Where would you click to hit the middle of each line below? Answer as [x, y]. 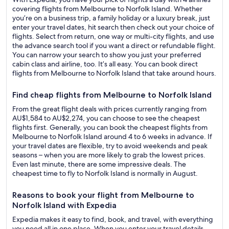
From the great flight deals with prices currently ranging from [109, 109]
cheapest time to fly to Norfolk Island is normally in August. [105, 173]
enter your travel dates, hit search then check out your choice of [113, 27]
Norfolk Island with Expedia [64, 205]
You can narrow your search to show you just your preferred [107, 55]
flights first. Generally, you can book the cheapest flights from [110, 127]
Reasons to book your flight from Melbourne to [103, 195]
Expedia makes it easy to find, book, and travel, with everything [113, 219]
